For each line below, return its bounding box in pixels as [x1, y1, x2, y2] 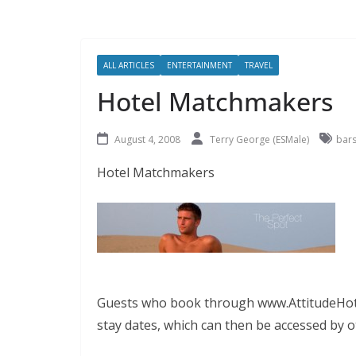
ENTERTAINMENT [167, 60, 232, 71]
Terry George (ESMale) [210, 133, 311, 146]
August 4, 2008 [114, 133, 180, 146]
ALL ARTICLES [103, 60, 154, 71]
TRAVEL [245, 60, 273, 71]
